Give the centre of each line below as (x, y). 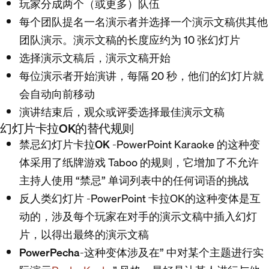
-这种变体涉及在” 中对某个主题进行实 (172, 252)
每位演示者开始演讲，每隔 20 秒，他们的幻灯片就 (141, 76)
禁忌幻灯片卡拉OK (65, 144)
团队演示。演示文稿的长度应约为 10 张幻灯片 (130, 40)
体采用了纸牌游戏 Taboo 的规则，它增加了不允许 (139, 162)
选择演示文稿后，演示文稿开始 (95, 58)
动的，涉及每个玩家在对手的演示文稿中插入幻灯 (138, 216)
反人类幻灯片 (52, 198)
